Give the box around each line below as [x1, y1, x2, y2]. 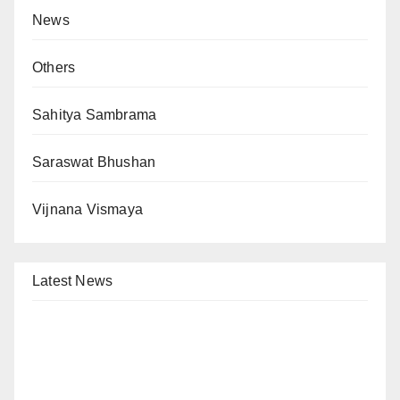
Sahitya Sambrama [32, 106, 157, 122]
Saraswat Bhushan [32, 154, 156, 170]
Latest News [32, 272, 113, 288]
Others [32, 59, 76, 75]
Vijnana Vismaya [32, 201, 143, 217]
